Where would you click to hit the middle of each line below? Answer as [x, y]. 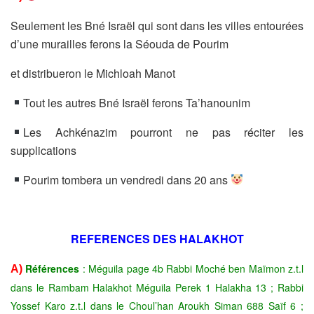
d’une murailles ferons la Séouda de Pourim [121, 43]
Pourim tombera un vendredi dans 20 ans [127, 179]
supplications [45, 150]
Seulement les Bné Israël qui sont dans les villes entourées [157, 25]
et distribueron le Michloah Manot [94, 73]
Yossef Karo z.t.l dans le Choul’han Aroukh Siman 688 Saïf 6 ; [157, 305]
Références [53, 268]
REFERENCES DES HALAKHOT [157, 238]
